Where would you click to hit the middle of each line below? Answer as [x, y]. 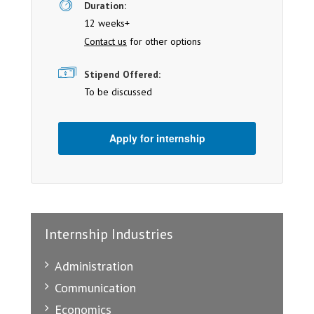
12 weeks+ [107, 23]
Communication [95, 288]
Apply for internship [157, 138]
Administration [94, 266]
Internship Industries [109, 234]
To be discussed [118, 92]
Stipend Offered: [122, 75]
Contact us [105, 42]
